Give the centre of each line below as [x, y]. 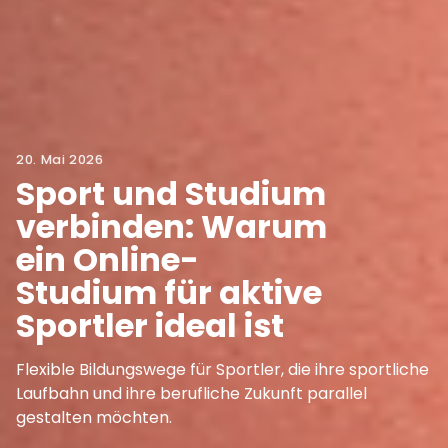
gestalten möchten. [94, 417]
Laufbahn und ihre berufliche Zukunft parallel [191, 393]
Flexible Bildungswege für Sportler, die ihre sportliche [222, 369]
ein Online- [107, 259]
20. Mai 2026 [60, 159]
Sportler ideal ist [150, 325]
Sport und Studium [171, 193]
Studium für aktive [169, 292]
